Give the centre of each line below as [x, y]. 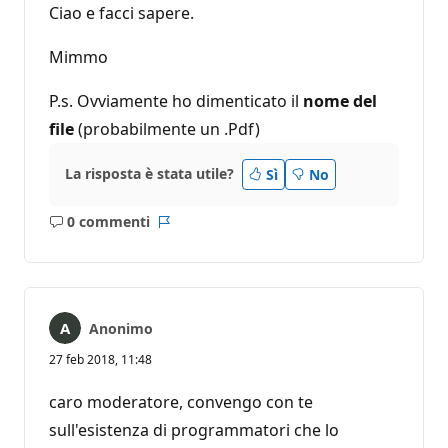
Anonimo [121, 328]
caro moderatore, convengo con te [181, 401]
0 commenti [108, 222]
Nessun [124, 231]
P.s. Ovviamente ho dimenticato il [176, 100]
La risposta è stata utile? [149, 174]
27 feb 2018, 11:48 [100, 359]
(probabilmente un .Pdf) [167, 128]
